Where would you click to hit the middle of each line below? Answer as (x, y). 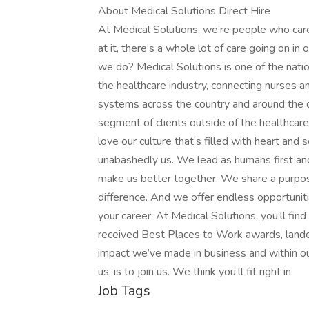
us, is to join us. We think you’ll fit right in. (196, 272)
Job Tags (124, 291)
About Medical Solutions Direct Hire (184, 11)
